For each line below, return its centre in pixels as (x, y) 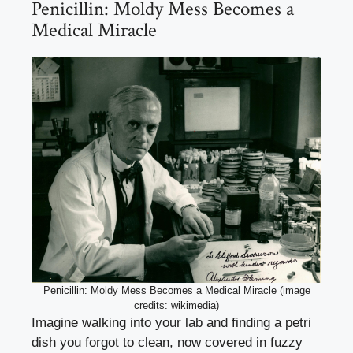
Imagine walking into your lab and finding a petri (171, 323)
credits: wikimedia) (176, 306)
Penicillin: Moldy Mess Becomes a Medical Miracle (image (176, 291)
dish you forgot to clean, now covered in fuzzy (167, 343)
